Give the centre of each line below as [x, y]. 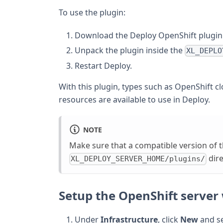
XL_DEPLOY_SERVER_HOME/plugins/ [138, 159]
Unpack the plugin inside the [130, 50]
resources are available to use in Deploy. [134, 100]
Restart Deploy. [103, 66]
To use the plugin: [92, 12]
